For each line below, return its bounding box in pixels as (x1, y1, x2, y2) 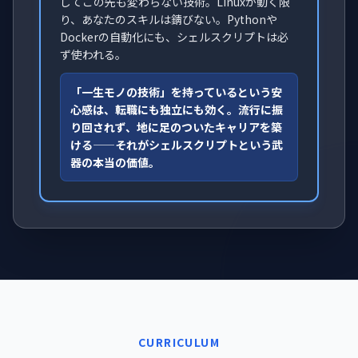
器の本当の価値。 (70, 154, 160, 171)
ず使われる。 (60, 46, 126, 63)
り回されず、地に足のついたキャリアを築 (70, 119, 282, 136)
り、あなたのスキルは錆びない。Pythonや (60, 11, 277, 28)
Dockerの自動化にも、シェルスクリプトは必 (60, 29, 288, 46)
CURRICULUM (138, 334, 220, 351)
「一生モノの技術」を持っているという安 (70, 84, 282, 101)
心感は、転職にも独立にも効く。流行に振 (70, 101, 283, 118)
